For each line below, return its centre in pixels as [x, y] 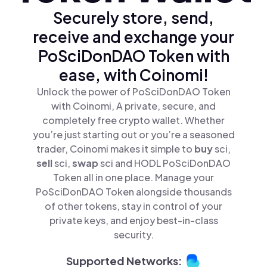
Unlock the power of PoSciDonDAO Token [133, 91]
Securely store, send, [133, 17]
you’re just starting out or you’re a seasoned [133, 134]
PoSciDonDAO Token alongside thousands [133, 191]
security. [133, 234]
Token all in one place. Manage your [133, 177]
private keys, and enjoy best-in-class [133, 220]
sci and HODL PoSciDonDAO [165, 163]
